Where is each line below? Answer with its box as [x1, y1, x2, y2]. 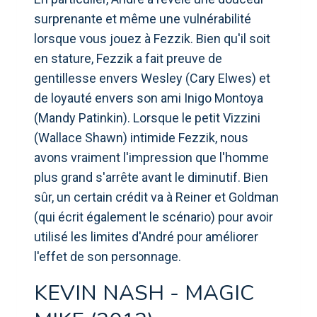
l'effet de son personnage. [34, 248, 181, 264]
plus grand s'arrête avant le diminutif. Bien [34, 169, 268, 185]
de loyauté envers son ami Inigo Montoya [34, 90, 263, 105]
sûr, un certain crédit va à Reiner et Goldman [34, 189, 279, 204]
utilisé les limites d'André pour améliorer [34, 229, 258, 244]
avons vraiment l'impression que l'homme [34, 149, 269, 165]
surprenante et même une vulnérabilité [34, 11, 251, 26]
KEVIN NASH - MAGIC [34, 278, 254, 308]
